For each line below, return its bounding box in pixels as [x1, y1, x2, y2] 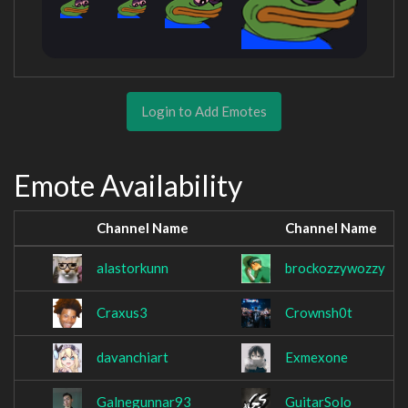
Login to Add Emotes [141, 102, 267, 119]
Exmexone [285, 349, 348, 366]
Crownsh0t [285, 304, 352, 321]
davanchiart [97, 349, 168, 366]
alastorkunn [97, 260, 168, 277]
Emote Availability [14, 167, 242, 203]
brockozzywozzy [285, 260, 385, 277]
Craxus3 [97, 304, 148, 321]
